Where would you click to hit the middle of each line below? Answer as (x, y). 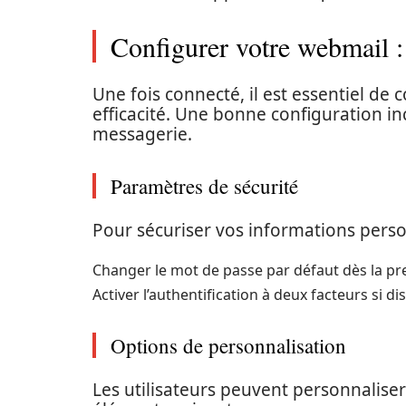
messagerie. (142, 134)
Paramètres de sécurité (204, 186)
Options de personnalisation (228, 345)
